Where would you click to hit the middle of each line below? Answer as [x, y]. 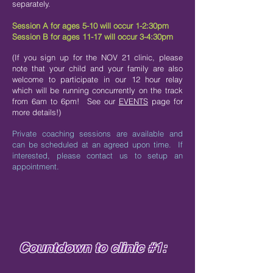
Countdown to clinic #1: [93, 248]
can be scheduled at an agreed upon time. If [97, 145]
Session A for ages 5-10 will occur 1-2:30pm [90, 26]
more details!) [37, 112]
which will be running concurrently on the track [97, 90]
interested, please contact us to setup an [97, 156]
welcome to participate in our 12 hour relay [97, 80]
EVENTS [133, 101]
